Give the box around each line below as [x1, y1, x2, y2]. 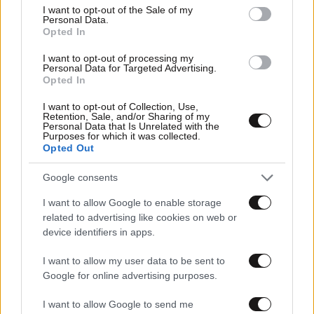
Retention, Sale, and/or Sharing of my [43, 110, 210, 122]
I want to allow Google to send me [43, 298, 193, 310]
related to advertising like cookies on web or [43, 211, 237, 223]
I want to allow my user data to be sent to [43, 254, 225, 266]
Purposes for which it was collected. [43, 130, 200, 142]
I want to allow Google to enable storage [43, 196, 221, 208]
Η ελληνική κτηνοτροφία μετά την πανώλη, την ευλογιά [6, 163, 298, 175]
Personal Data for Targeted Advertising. [43, 62, 217, 74]
